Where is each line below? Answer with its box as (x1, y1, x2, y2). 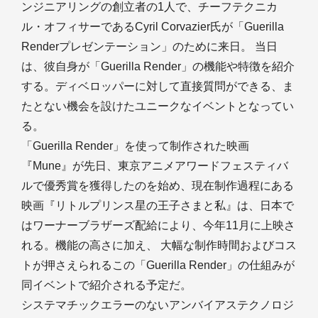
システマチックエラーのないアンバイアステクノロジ (21, 299, 294, 311)
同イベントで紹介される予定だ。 (21, 279, 192, 291)
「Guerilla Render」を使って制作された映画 (21, 140, 249, 152)
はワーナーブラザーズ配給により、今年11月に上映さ (21, 219, 295, 231)
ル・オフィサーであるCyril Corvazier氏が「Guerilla (21, 21, 284, 33)
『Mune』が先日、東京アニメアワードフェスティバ (21, 160, 288, 172)
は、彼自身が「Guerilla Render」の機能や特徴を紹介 (21, 60, 295, 72)
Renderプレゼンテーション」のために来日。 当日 (21, 40, 278, 53)
